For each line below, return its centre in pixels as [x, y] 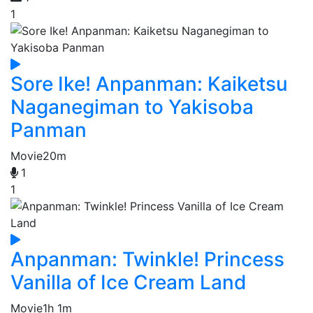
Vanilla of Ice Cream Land [129, 283]
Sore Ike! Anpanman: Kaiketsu [149, 84]
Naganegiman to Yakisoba [132, 107]
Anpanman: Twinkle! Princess [147, 260]
